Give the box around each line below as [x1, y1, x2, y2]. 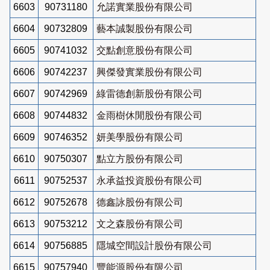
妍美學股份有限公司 [96, 131, 183, 142]
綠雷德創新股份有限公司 [96, 88, 202, 99]
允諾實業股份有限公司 [96, 1, 193, 12]
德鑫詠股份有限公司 [96, 196, 183, 207]
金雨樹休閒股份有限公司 [96, 110, 202, 121]
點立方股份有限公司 [96, 153, 183, 164]
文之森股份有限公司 [96, 218, 183, 229]
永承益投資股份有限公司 [96, 175, 202, 186]
